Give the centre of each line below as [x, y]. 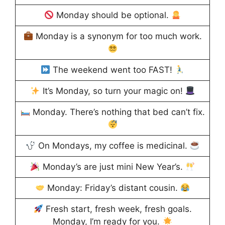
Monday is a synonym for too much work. [117, 36]
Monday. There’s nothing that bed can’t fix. [117, 112]
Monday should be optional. [113, 15]
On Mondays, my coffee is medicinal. [113, 146]
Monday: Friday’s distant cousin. [113, 188]
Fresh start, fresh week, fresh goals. [117, 209]
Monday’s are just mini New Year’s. [113, 167]
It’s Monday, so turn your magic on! [113, 91]
